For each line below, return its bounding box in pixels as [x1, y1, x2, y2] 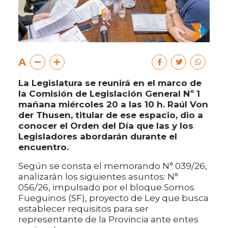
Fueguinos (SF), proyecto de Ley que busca [18, 193, 209, 204]
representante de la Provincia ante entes [18, 214, 198, 225]
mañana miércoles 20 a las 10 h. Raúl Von [18, 99, 208, 110]
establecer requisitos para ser [18, 204, 149, 214]
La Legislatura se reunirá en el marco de [18, 78, 202, 89]
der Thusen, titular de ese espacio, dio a [18, 110, 203, 121]
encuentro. [18, 142, 69, 153]
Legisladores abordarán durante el [18, 131, 177, 142]
